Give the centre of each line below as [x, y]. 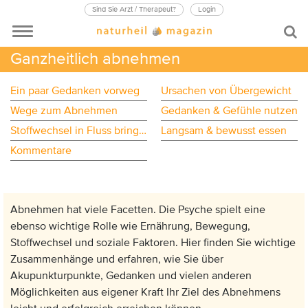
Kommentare [41, 151]
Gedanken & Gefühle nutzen [229, 111]
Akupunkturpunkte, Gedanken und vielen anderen [131, 276]
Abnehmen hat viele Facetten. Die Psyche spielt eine [138, 210]
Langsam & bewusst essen [224, 131]
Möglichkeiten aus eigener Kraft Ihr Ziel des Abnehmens [145, 292]
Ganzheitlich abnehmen [97, 59]
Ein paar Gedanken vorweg [75, 91]
